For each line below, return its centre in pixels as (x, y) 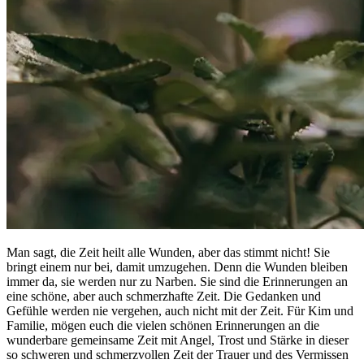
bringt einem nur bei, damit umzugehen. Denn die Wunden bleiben (177, 267)
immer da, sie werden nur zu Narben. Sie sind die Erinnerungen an (177, 282)
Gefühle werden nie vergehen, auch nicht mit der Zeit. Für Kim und (180, 311)
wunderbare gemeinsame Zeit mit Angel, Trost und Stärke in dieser (178, 340)
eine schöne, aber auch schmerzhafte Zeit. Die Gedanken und (164, 297)
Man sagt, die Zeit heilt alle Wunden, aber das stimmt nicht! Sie (168, 253)
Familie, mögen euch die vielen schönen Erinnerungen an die (163, 326)
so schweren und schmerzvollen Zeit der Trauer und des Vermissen (178, 355)
